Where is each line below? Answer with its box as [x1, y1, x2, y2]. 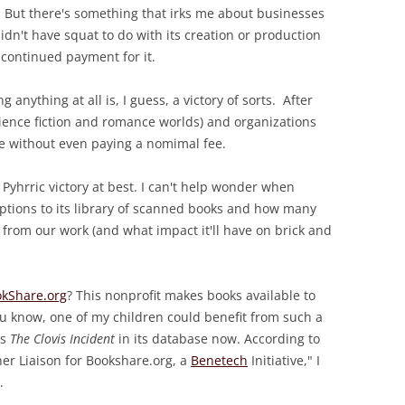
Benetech [191, 352, 248, 370]
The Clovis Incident [10, 330, 115, 348]
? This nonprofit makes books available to [67, 287, 316, 305]
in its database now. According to [115, 330, 320, 348]
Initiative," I [248, 352, 320, 370]
